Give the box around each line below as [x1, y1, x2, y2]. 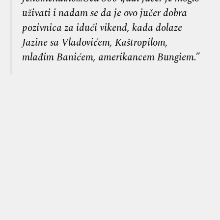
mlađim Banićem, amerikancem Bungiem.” [22, 49, 200, 65]
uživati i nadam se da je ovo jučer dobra [22, 5, 187, 21]
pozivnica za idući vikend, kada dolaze [22, 20, 182, 35]
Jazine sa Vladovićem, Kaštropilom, [22, 34, 168, 50]
